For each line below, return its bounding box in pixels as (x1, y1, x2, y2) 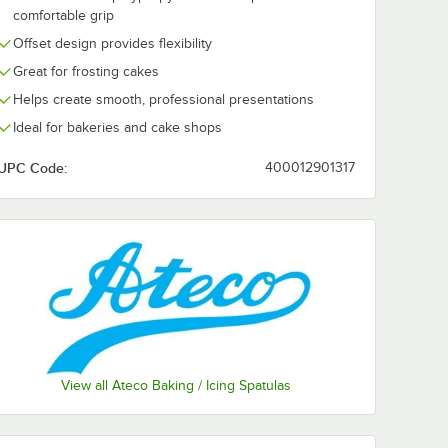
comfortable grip (13, 8, 114, 23)
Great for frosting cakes (13, 64, 159, 79)
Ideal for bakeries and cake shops (13, 120, 222, 135)
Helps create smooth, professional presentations (13, 92, 314, 107)
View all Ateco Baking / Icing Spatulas (61, 378, 291, 394)
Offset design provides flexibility (13, 36, 212, 51)
